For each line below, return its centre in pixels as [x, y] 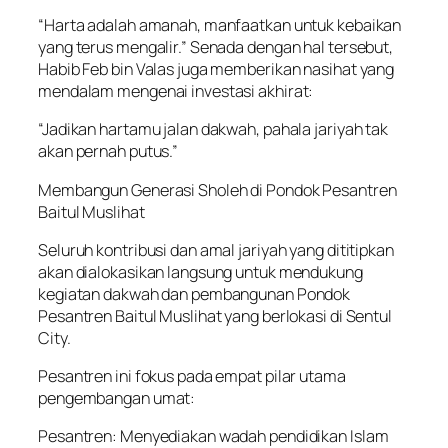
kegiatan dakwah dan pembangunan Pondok [194, 293]
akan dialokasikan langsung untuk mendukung [200, 271]
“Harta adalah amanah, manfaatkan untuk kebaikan [220, 25]
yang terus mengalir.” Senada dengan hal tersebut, [216, 47]
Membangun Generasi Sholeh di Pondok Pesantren [217, 189]
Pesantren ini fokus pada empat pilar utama [192, 376]
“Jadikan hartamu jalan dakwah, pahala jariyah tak [213, 129]
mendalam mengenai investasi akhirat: [176, 91]
